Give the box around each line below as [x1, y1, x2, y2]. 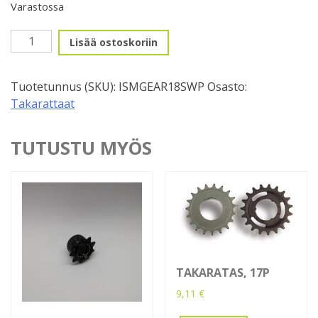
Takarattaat [11, 95, 75, 111]
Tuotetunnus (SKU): [11, 78, 119, 94]
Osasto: [207, 78, 247, 94]
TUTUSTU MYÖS [11, 135, 152, 160]
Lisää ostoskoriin [70, 35, 158, 50]
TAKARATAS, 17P [176, 265, 270, 281]
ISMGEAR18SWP [119, 78, 204, 94]
